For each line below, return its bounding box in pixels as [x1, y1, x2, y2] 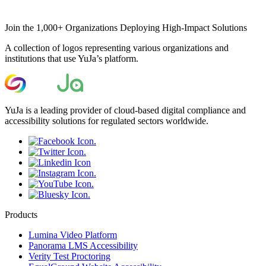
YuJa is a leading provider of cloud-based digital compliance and [5, 104, 246, 115]
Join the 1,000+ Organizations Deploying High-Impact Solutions [5, 22, 247, 33]
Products [5, 209, 37, 220]
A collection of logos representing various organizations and [5, 42, 229, 53]
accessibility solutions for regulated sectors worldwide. [5, 115, 208, 126]
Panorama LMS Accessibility [28, 240, 138, 251]
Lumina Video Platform [28, 229, 117, 240]
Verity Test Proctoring [28, 251, 110, 261]
